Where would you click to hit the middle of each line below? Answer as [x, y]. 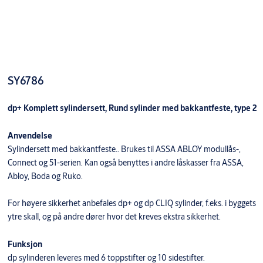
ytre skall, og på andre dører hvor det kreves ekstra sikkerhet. [115, 217]
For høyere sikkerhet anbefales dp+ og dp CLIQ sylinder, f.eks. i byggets [131, 203]
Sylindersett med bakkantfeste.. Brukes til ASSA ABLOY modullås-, [124, 149]
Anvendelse [30, 136]
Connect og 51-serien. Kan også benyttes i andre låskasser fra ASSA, [125, 163]
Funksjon [25, 245]
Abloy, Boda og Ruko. [45, 176]
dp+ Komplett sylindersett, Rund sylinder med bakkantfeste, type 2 [132, 108]
